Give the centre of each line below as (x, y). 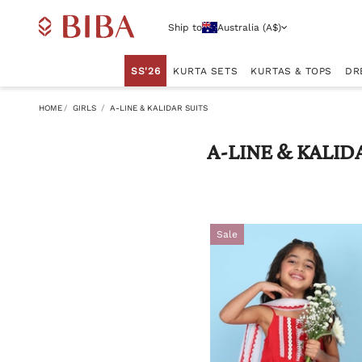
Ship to (185, 27)
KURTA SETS (206, 71)
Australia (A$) (249, 27)
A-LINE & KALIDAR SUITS (159, 108)
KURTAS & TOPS (292, 71)
